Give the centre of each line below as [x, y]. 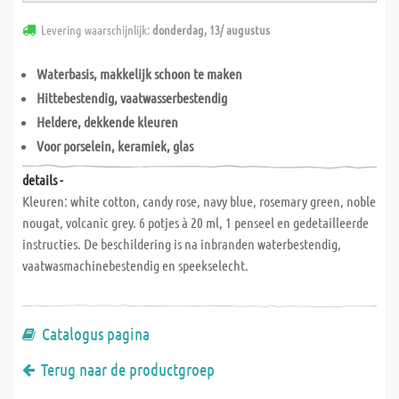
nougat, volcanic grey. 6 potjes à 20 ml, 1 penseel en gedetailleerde [195, 222]
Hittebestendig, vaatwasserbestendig [132, 98]
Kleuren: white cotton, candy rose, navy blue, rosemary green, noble [199, 201]
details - [43, 179]
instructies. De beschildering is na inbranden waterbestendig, [182, 244]
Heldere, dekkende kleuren [107, 122]
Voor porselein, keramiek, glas [115, 146]
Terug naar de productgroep [128, 369]
